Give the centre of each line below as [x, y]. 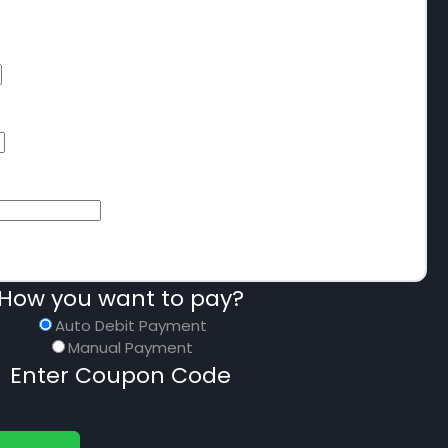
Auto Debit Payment [130, 325]
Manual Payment [130, 347]
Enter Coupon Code [120, 375]
